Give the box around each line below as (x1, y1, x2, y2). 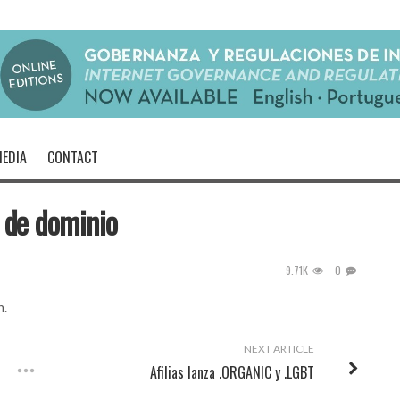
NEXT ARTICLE (243, 342, 314, 355)
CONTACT (47, 146, 98, 168)
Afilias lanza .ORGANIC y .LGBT (149, 362, 314, 383)
